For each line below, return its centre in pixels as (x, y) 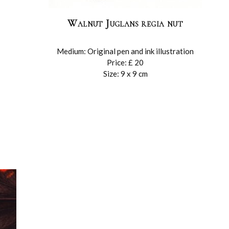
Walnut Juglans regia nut (125, 24)
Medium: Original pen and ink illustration (125, 51)
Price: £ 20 (125, 62)
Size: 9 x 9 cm (125, 74)
